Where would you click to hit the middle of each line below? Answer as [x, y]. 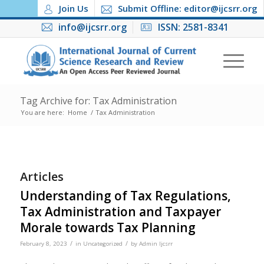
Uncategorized [103, 244]
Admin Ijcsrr [156, 244]
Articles [42, 176]
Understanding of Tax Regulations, [125, 196]
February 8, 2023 [43, 244]
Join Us [74, 8]
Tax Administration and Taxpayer [120, 212]
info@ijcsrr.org [92, 27]
